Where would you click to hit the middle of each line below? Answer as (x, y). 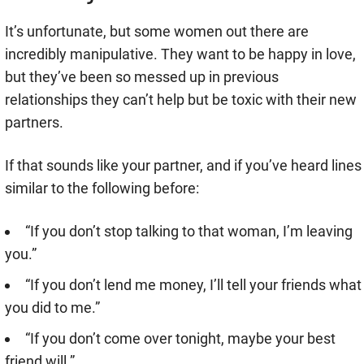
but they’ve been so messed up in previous (142, 77)
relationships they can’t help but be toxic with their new (181, 100)
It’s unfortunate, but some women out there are (157, 32)
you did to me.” (52, 308)
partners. (34, 123)
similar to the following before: (102, 188)
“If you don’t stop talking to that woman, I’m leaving (189, 232)
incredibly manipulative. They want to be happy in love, (180, 54)
